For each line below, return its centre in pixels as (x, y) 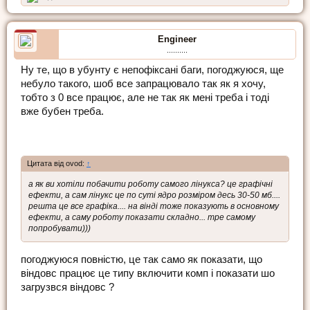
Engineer (177, 39)
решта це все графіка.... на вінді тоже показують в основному (154, 207)
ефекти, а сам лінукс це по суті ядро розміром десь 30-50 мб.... (154, 195)
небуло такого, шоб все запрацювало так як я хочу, (143, 83)
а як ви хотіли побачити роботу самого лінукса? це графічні (151, 184)
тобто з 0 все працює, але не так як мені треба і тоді (145, 97)
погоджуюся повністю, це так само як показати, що (142, 260)
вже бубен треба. (62, 111)
